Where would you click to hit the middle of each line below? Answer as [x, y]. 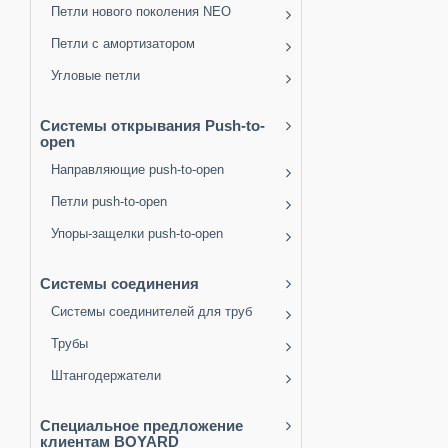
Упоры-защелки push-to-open [137, 234]
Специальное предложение [141, 426]
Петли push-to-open [109, 202]
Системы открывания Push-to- [152, 126]
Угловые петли [95, 76]
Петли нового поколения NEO [141, 12]
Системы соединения [119, 284]
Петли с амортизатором [123, 44]
